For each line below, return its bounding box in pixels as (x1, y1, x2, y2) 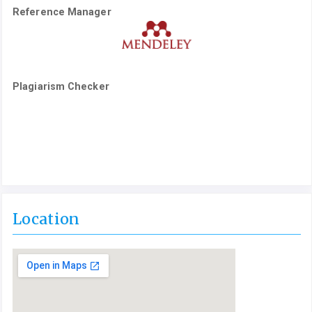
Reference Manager (13, 6, 111, 18)
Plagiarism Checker (13, 80, 109, 92)
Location (13, 210, 79, 229)
